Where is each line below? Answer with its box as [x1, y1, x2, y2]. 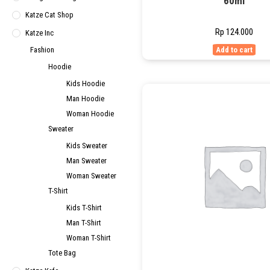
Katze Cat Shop [25, 10, 74, 19]
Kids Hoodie [66, 79, 105, 88]
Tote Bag [48, 248, 76, 257]
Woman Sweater [66, 171, 116, 180]
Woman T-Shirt [66, 233, 111, 242]
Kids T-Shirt [66, 203, 102, 212]
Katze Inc [25, 28, 54, 37]
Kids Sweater [66, 141, 107, 150]
